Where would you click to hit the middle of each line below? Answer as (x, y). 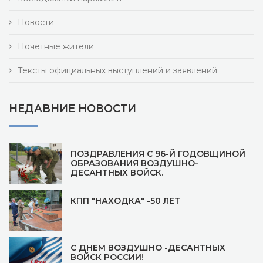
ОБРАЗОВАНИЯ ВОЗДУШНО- (134, 163)
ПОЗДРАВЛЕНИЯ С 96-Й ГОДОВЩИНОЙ (158, 154)
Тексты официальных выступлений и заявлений (117, 70)
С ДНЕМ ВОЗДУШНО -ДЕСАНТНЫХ (148, 248)
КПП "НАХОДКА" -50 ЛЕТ (125, 201)
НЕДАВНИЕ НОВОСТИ (73, 109)
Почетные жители (56, 46)
